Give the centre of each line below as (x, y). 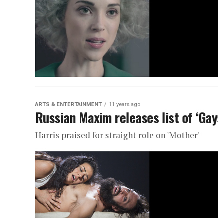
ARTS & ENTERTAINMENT (68, 104)
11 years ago (125, 104)
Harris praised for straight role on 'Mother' (117, 135)
